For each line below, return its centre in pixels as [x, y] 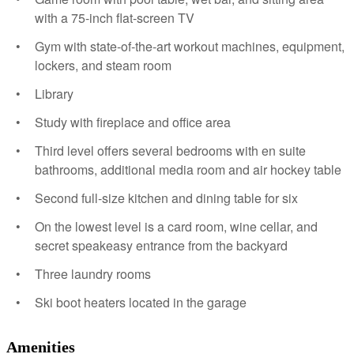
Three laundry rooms [93, 274]
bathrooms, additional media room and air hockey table [188, 170]
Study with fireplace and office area [133, 122]
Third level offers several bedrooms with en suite [170, 151]
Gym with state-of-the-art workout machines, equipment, [190, 47]
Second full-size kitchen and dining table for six [166, 198]
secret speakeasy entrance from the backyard [161, 246]
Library [54, 94]
